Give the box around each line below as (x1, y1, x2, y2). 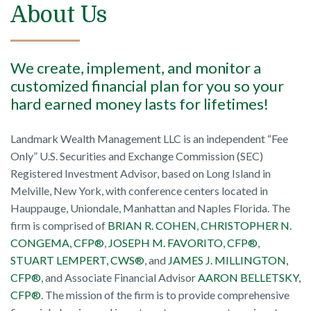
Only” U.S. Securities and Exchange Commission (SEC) (10, 149, 263, 163)
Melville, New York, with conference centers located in (10, 184, 268, 198)
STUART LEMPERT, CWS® (10, 253, 144, 267)
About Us (10, 2, 107, 28)
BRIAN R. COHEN (108, 219, 196, 233)
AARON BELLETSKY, (198, 271, 301, 285)
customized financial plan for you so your (10, 76, 284, 96)
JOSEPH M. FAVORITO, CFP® (108, 236, 258, 250)
